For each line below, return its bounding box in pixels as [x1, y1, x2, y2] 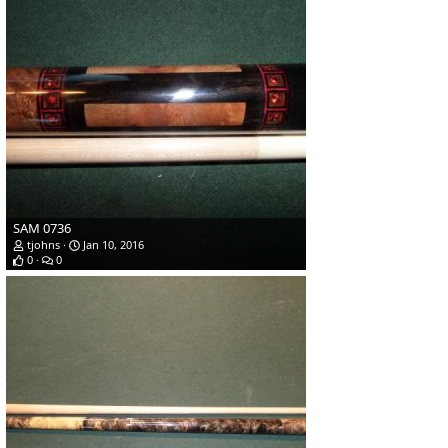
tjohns [27, 237, 60, 253]
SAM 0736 [13, 219, 71, 238]
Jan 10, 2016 [80, 237, 144, 253]
